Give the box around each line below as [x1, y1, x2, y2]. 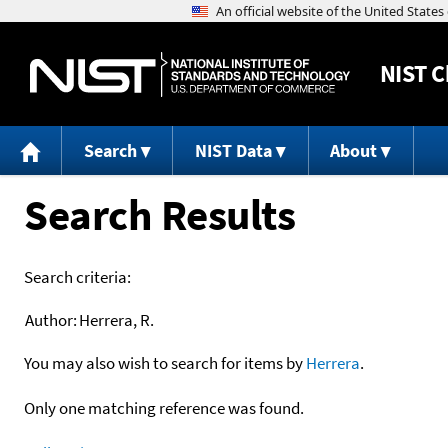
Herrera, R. [79, 308, 154, 331]
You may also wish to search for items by [24, 351, 306, 374]
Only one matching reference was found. [24, 396, 304, 419]
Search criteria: [24, 265, 131, 288]
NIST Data [194, 139, 272, 163]
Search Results [24, 186, 295, 242]
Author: [25, 308, 77, 331]
